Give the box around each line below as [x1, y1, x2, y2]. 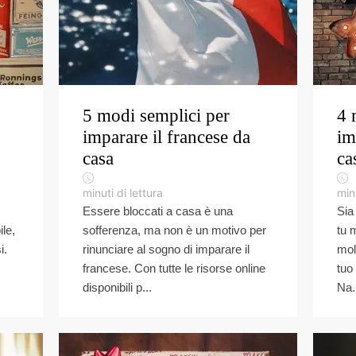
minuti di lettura [83, 186, 163, 199]
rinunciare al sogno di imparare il [83, 242, 250, 256]
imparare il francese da [83, 127, 250, 147]
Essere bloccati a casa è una [83, 204, 233, 218]
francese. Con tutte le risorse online [83, 261, 265, 275]
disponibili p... [83, 281, 152, 294]
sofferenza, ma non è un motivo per [83, 223, 266, 237]
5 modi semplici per [83, 106, 230, 126]
